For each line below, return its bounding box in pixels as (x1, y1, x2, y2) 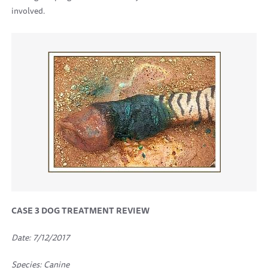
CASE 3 (11, 204, 39, 217)
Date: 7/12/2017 (11, 231, 69, 244)
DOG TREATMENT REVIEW (41, 204, 150, 217)
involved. (11, 4, 45, 17)
